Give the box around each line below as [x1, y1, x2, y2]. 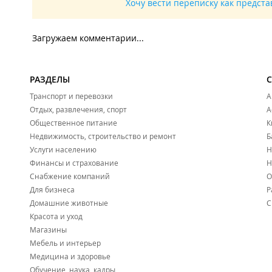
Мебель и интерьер [30, 238, 101, 248]
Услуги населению [30, 144, 97, 155]
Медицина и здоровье [30, 251, 110, 262]
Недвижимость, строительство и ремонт [30, 131, 176, 141]
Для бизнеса [30, 185, 75, 195]
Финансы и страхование [30, 158, 118, 168]
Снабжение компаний [30, 171, 110, 182]
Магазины [30, 225, 67, 235]
